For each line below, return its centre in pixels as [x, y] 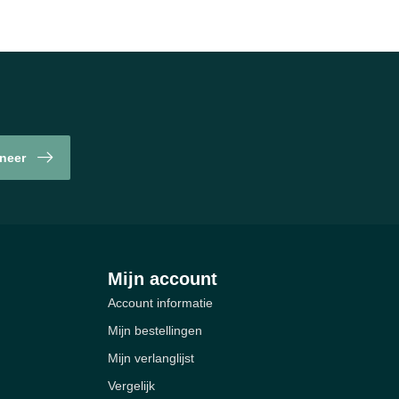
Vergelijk [131, 386]
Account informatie [160, 303]
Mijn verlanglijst [151, 358]
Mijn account [163, 279]
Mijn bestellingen [155, 331]
